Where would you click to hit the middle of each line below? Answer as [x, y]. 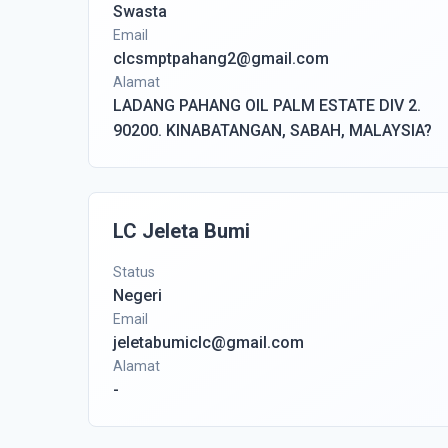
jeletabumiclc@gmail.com [208, 342]
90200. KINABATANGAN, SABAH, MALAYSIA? [272, 130]
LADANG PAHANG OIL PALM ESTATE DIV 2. [267, 105]
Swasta [140, 11]
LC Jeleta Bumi [181, 231]
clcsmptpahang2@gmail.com [221, 58]
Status [134, 272]
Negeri [137, 295]
